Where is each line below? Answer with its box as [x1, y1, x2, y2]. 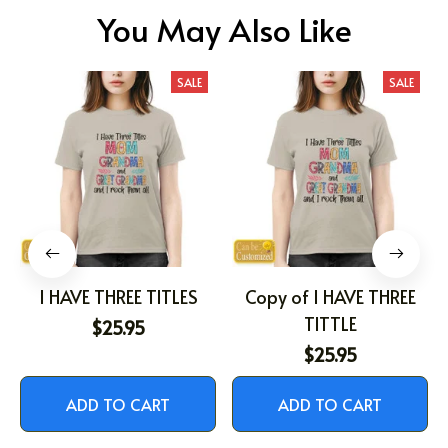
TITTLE [303, 311, 357, 337]
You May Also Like [96, 7, 352, 52]
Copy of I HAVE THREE [244, 284, 416, 310]
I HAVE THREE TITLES [38, 284, 198, 310]
